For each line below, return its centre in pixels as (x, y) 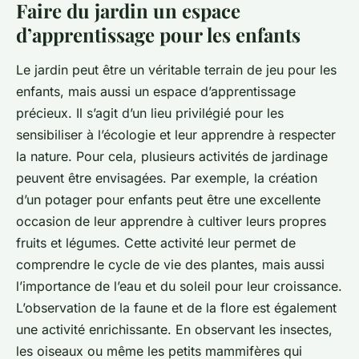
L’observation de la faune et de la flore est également (176, 308)
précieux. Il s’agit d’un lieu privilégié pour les (150, 113)
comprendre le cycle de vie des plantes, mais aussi (170, 265)
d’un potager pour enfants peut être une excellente (168, 200)
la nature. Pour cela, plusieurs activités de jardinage (172, 157)
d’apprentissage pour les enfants (158, 35)
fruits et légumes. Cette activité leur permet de (156, 243)
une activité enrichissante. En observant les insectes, (174, 330)
